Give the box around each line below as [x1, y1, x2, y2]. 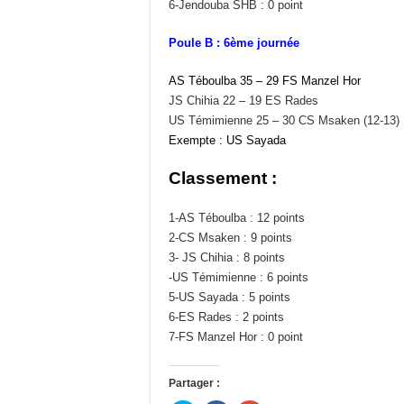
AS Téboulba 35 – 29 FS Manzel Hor [169, 73, 361, 87]
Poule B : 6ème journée [169, 35, 299, 50]
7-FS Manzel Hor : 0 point [169, 329, 303, 344]
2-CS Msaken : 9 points [169, 230, 292, 244]
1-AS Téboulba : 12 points [169, 210, 305, 225]
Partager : [169, 376, 220, 390]
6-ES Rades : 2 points [169, 309, 284, 324]
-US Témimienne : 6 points [169, 270, 308, 284]
